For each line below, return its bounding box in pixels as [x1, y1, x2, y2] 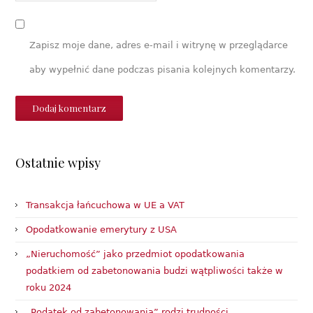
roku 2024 [26, 282, 72, 293]
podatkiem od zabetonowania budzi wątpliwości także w [26, 265, 284, 276]
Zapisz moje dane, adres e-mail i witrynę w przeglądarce [29, 39, 289, 50]
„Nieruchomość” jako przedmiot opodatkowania [26, 248, 245, 259]
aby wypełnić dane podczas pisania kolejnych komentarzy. [29, 64, 296, 75]
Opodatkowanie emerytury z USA [26, 224, 177, 235]
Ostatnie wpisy [15, 154, 101, 171]
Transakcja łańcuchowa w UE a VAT [26, 199, 185, 210]
